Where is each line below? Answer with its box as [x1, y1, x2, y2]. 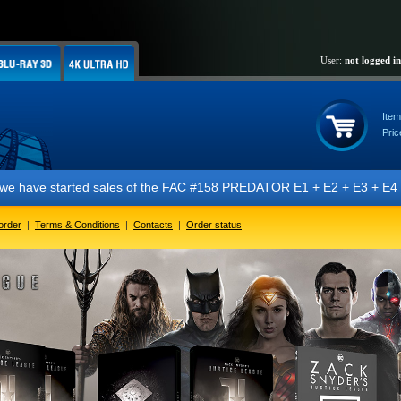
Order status [186, 219, 242, 230]
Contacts [133, 219, 173, 230]
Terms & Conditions [35, 219, 120, 230]
